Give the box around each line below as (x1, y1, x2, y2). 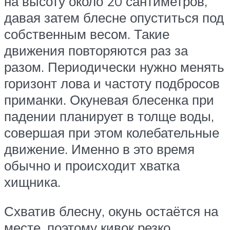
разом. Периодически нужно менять (4, 58, 224, 75)
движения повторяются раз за (4, 42, 188, 59)
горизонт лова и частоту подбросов (4, 74, 220, 91)
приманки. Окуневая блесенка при (4, 91, 214, 108)
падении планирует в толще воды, (4, 107, 214, 124)
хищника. (4, 173, 61, 190)
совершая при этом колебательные (4, 124, 219, 141)
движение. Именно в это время (4, 140, 195, 157)
